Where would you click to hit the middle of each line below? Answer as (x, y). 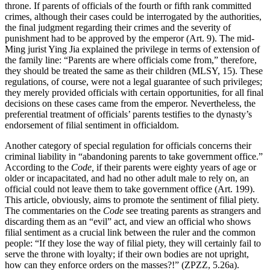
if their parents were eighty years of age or (175, 167)
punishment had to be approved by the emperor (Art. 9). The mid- (130, 38)
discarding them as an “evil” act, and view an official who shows (128, 221)
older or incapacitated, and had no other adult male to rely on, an (127, 178)
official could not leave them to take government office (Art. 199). (130, 189)
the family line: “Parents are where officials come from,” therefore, (131, 60)
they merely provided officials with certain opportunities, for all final (134, 92)
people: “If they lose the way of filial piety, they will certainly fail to (133, 243)
